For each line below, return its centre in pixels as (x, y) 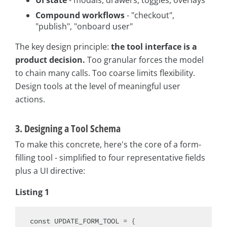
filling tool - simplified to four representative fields (110, 157)
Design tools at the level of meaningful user (98, 86)
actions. (30, 99)
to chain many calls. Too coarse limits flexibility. (105, 73)
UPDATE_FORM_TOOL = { (93, 221)
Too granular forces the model (144, 60)
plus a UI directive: (50, 171)
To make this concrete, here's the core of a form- (108, 144)
